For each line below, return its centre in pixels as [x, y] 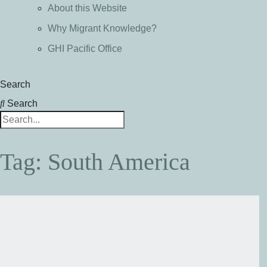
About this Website [87, 8]
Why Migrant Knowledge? [102, 28]
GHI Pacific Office [85, 49]
